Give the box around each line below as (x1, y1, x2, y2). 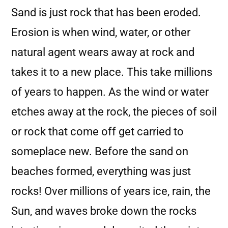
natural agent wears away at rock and (11, 46, 194, 59)
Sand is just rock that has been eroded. (11, 6, 201, 19)
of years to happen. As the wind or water (11, 85, 209, 98)
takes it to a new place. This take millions (11, 66, 212, 78)
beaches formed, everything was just (11, 165, 191, 178)
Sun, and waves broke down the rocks (11, 205, 196, 217)
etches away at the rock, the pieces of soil (11, 105, 217, 118)
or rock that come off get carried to (11, 125, 184, 138)
